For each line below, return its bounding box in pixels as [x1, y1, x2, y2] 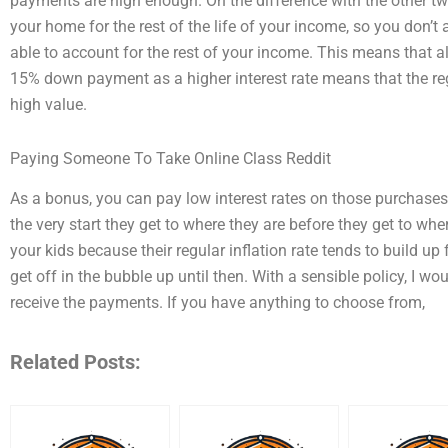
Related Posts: [10, 350, 141, 375]
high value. [10, 94, 87, 114]
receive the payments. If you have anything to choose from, [10, 293, 425, 313]
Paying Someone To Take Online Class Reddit [10, 148, 331, 168]
